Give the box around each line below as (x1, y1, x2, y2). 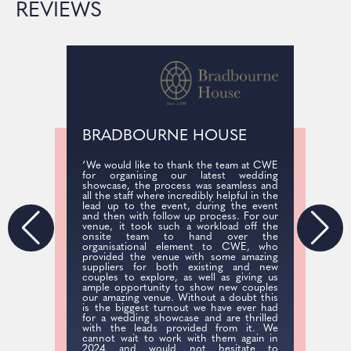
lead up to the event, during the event (78, 201, 274, 212)
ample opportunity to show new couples (78, 283, 274, 294)
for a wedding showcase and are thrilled (78, 313, 274, 324)
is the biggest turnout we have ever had (78, 303, 274, 314)
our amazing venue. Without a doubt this (78, 293, 274, 304)
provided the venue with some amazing (78, 252, 274, 263)
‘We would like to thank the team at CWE (78, 161, 274, 172)
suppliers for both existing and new (78, 262, 274, 273)
